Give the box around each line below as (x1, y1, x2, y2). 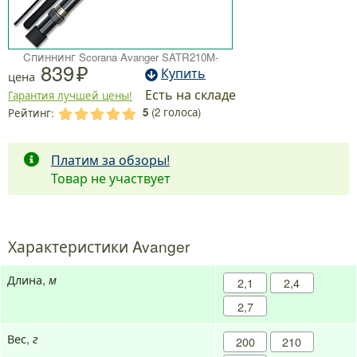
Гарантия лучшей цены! (8, 88, 132, 104)
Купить (161, 64, 206, 83)
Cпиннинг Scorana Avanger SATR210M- (22, 49, 218, 65)
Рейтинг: (8, 105, 57, 121)
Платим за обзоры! (50, 150, 170, 169)
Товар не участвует (50, 168, 171, 187)
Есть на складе (145, 85, 236, 104)
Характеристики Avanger (8, 234, 190, 257)
